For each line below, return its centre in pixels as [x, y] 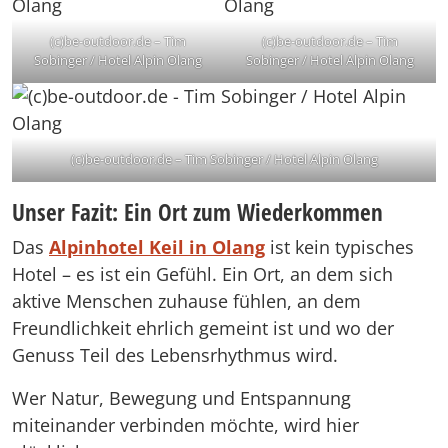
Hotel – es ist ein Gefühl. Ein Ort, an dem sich [202, 274]
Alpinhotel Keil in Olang [157, 247]
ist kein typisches [339, 247]
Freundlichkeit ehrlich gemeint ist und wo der [203, 328]
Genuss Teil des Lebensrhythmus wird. [175, 355]
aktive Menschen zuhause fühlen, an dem [186, 301]
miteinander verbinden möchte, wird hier [185, 425]
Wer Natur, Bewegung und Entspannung [181, 398]
